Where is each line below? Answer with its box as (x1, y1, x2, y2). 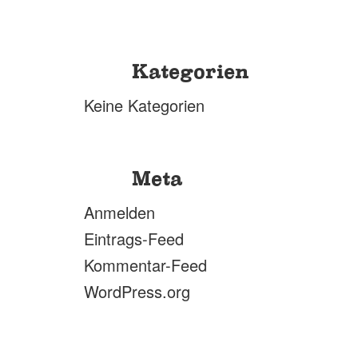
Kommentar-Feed (84, 253, 208, 276)
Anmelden (84, 201, 156, 224)
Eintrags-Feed (84, 227, 185, 250)
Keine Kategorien (84, 93, 205, 117)
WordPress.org (84, 280, 191, 303)
